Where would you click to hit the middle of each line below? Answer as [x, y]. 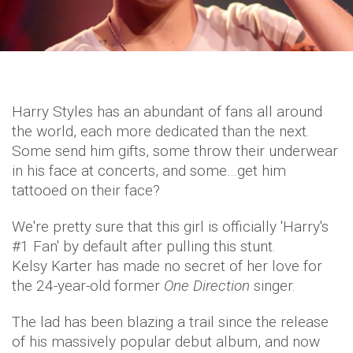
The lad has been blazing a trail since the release [170, 322]
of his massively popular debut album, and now [166, 342]
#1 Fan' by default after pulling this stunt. [144, 247]
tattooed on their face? [86, 191]
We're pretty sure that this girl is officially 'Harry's [170, 227]
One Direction [207, 286]
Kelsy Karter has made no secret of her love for [167, 266]
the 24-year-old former [88, 286]
